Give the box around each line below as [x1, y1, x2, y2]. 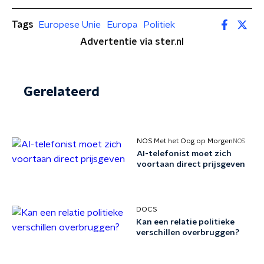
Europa [107, 19, 137, 29]
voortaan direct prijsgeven [137, 160, 246, 169]
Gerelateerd [24, 85, 100, 98]
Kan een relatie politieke [136, 218, 235, 226]
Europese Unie [38, 19, 101, 29]
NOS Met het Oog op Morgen [137, 137, 233, 144]
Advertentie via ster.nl [80, 37, 184, 47]
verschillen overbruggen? [136, 229, 239, 237]
